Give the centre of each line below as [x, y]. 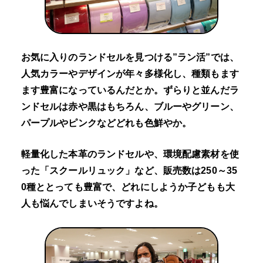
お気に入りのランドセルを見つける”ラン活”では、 [130, 57]
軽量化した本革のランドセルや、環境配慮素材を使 [130, 154]
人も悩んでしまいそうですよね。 [92, 204]
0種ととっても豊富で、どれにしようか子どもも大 [128, 187]
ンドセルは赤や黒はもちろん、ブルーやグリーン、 [130, 106]
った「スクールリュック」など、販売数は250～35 [129, 171]
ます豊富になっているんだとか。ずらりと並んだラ [130, 90]
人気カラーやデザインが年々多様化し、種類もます [130, 73]
